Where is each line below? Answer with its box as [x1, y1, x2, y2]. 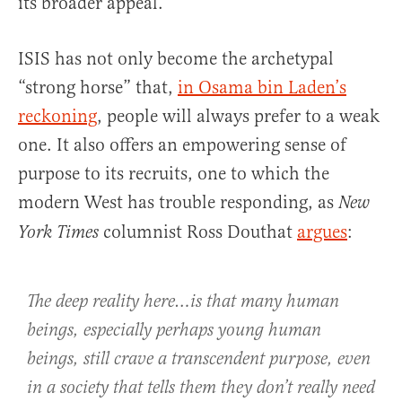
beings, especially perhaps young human [27, 319, 321, 343]
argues [297, 221, 347, 244]
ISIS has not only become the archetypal [18, 48, 334, 71]
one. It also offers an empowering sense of [18, 134, 346, 157]
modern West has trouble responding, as [18, 191, 338, 214]
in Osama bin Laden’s [178, 76, 346, 100]
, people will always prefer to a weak [97, 105, 380, 128]
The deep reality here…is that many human [27, 291, 339, 314]
